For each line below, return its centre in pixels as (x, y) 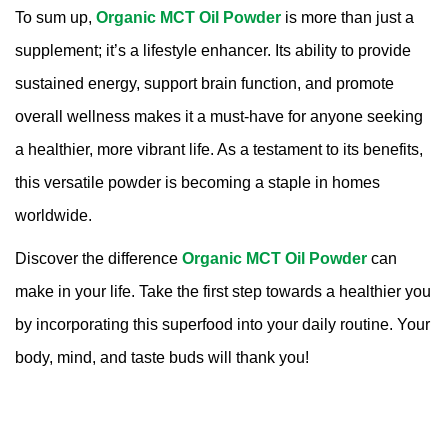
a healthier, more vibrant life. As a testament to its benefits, (219, 150)
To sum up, (55, 18)
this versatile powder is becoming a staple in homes (197, 183)
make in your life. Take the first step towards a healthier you (223, 292)
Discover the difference (98, 259)
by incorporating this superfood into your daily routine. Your (222, 325)
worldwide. (53, 216)
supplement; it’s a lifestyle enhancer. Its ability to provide (213, 51)
